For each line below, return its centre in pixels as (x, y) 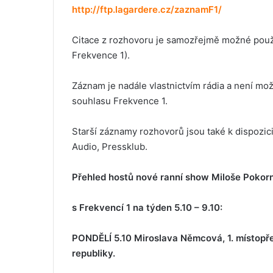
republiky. (94, 253)
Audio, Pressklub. (110, 147)
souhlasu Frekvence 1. (120, 101)
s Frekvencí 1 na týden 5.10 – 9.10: (147, 208)
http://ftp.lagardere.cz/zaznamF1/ (147, 10)
